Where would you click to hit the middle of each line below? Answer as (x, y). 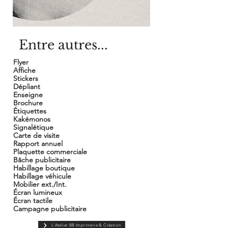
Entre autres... (63, 45)
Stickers (26, 78)
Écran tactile (33, 201)
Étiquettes (30, 111)
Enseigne (28, 95)
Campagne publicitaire (50, 209)
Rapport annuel (38, 144)
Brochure (28, 103)
